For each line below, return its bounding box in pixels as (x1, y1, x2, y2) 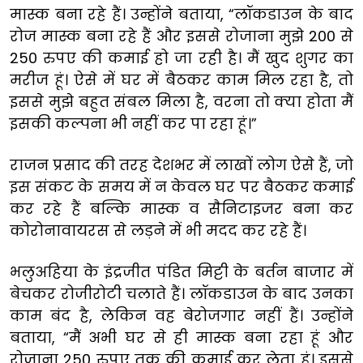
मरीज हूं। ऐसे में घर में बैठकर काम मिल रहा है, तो (10, 69, 353, 90)
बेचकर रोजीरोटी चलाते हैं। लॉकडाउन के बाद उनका (10, 283, 353, 304)
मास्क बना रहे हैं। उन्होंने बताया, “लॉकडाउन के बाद (10, 3, 353, 24)
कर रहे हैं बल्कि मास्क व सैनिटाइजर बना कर (10, 198, 353, 219)
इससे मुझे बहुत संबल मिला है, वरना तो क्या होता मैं (10, 91, 353, 112)
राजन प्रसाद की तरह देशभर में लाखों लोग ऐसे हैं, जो (10, 154, 353, 175)
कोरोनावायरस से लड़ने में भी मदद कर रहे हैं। (10, 220, 306, 241)
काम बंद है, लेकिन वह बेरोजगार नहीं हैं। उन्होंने (10, 305, 353, 326)
